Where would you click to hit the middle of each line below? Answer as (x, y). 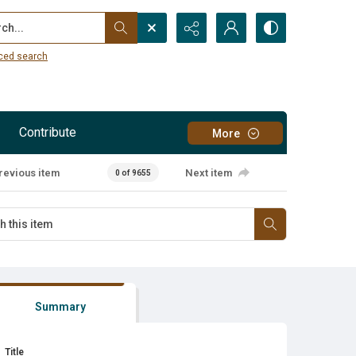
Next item (209, 172)
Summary (60, 307)
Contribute (48, 132)
